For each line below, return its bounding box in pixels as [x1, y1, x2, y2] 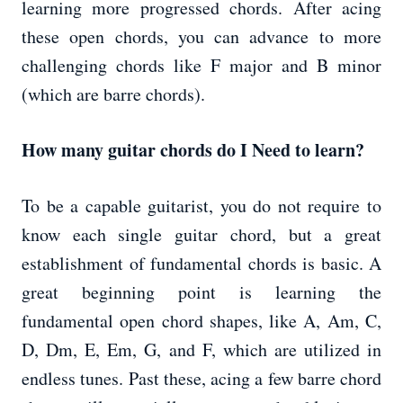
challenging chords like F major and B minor [22, 53, 381, 78]
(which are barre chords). [22, 82, 205, 107]
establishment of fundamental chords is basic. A [22, 251, 381, 276]
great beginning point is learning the [22, 280, 381, 305]
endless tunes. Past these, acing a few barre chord [22, 366, 381, 391]
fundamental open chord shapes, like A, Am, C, [22, 309, 381, 334]
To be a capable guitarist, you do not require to [22, 193, 381, 219]
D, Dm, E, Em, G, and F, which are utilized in [22, 337, 381, 363]
